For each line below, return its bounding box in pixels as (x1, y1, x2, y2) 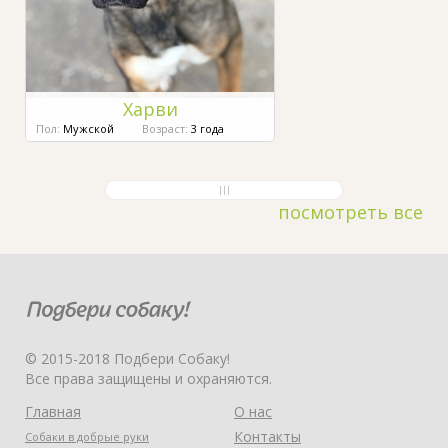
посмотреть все (278, 199, 423, 224)
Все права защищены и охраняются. (25, 368, 272, 388)
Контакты (234, 426, 301, 446)
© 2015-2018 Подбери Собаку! (25, 348, 230, 368)
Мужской (60, 120, 117, 136)
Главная (25, 401, 81, 421)
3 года (188, 120, 224, 136)
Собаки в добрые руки (25, 428, 149, 444)
